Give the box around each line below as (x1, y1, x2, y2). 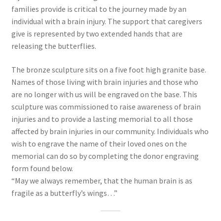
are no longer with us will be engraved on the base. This (11, 89, 197, 100)
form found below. (11, 163, 73, 174)
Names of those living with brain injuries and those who (11, 77, 198, 87)
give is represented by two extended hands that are (11, 29, 183, 39)
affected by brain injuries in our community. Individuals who (11, 126, 209, 137)
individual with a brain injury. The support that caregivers (11, 16, 202, 27)
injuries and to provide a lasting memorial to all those (11, 114, 193, 124)
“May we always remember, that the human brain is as (11, 176, 192, 186)
